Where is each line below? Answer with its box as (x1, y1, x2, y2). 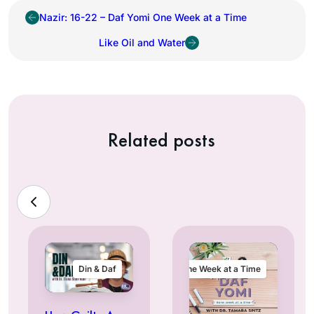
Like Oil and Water (98, 36, 185, 49)
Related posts (107, 127, 215, 152)
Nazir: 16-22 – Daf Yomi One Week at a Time (39, 11, 247, 24)
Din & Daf (78, 263, 116, 274)
